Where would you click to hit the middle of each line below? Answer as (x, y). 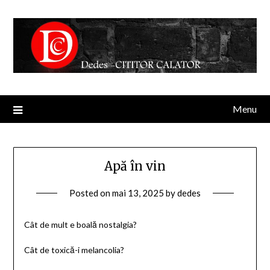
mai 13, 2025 (138, 193)
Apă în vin (135, 166)
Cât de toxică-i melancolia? (74, 250)
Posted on (91, 193)
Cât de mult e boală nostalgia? (80, 224)
